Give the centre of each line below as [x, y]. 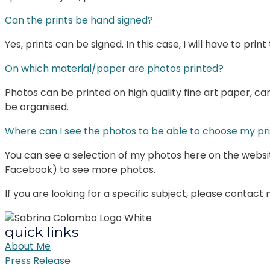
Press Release [38, 261]
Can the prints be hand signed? [79, 20]
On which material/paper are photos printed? [114, 68]
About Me [28, 246]
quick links [42, 232]
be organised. [37, 107]
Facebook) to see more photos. [80, 170]
